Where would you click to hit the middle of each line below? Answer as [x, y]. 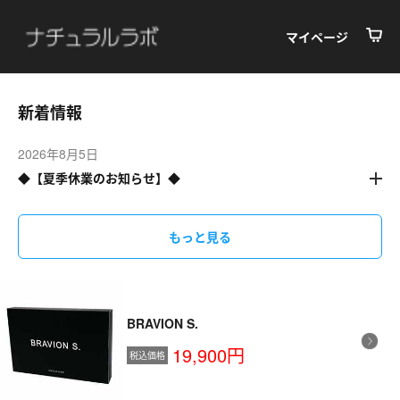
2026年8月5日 [58, 154]
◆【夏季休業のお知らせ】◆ [99, 178]
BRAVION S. [162, 323]
